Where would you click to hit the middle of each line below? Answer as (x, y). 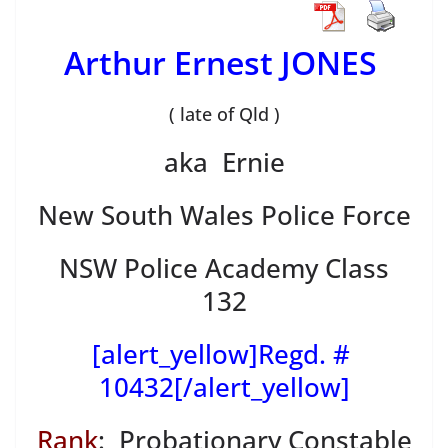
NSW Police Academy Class (224, 268)
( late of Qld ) (224, 114)
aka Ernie (224, 162)
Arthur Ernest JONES (224, 63)
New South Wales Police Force (224, 215)
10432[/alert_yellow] (224, 387)
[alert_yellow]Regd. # (224, 354)
